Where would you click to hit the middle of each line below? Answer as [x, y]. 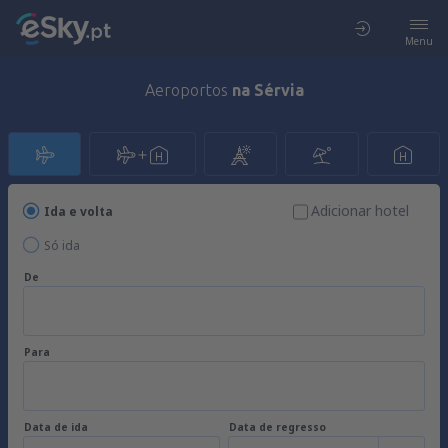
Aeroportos [188, 90]
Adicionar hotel [360, 210]
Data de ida [56, 427]
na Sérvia [267, 90]
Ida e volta [78, 211]
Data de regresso [277, 427]
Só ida [62, 245]
